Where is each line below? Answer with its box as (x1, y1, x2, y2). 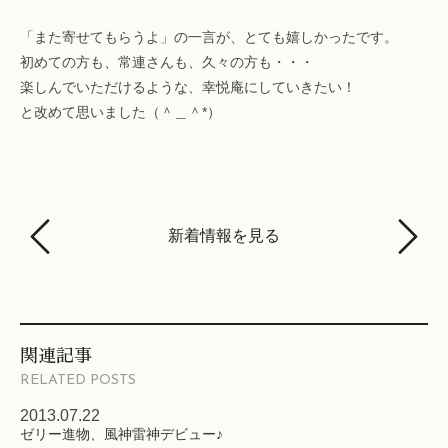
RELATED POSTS (20, 373, 136, 389)
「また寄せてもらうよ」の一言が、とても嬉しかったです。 (20, 29, 398, 46)
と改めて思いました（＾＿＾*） (20, 104, 221, 121)
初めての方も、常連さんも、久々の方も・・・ (20, 54, 314, 71)
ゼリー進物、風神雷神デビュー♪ (20, 426, 223, 443)
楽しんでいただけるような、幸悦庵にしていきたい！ (20, 79, 356, 96)
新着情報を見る (168, 227, 280, 245)
